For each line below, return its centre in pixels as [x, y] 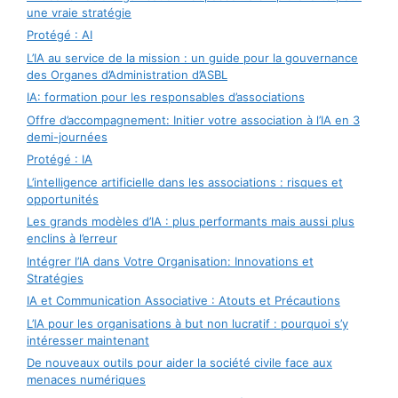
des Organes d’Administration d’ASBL [127, 74]
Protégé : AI [60, 35]
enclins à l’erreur [72, 238]
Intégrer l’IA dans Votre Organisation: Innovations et [170, 261]
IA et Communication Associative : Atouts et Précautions [183, 300]
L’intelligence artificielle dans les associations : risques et [185, 182]
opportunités [63, 199]
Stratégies [55, 278]
